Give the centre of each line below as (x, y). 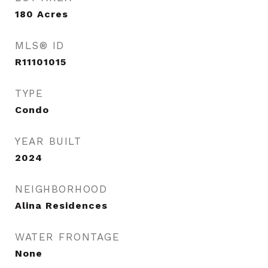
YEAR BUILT (48, 141)
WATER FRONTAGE (67, 237)
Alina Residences (61, 205)
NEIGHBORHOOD (61, 189)
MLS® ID (40, 45)
